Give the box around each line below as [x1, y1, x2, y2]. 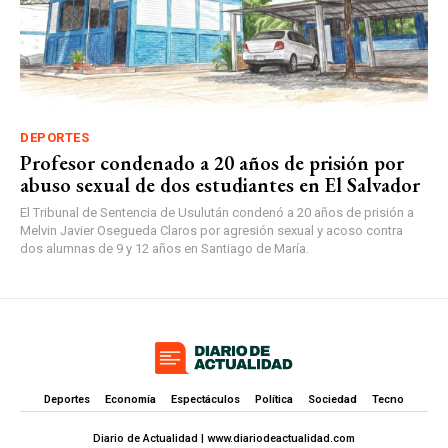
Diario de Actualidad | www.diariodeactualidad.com [93, 431, 355, 445]
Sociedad [308, 392, 357, 406]
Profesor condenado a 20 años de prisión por [20, 150, 404, 177]
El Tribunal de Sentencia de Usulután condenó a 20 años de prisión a [20, 205, 414, 221]
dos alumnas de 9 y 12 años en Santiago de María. [20, 241, 309, 257]
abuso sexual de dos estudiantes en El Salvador [20, 172, 420, 199]
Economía [105, 392, 156, 406]
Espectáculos [171, 392, 240, 406]
